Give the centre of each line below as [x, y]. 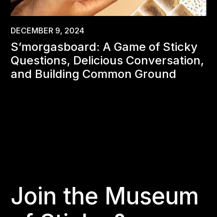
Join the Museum [105, 196]
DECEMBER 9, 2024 [48, 31]
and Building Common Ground [94, 74]
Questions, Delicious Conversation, [108, 61]
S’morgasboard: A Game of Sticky [104, 47]
